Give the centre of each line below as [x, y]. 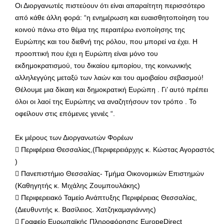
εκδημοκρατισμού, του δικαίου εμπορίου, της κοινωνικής [103, 65]
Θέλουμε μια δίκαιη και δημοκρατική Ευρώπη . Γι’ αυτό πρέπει [111, 89]
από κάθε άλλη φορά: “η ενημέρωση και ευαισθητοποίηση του [112, 17]
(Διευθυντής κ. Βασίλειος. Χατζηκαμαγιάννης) [85, 209]
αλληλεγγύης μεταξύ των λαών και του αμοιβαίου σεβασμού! [109, 77]
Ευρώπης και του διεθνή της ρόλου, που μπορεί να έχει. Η [106, 41]
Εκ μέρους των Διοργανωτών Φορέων [74, 137]
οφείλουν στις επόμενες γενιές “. [65, 113]
